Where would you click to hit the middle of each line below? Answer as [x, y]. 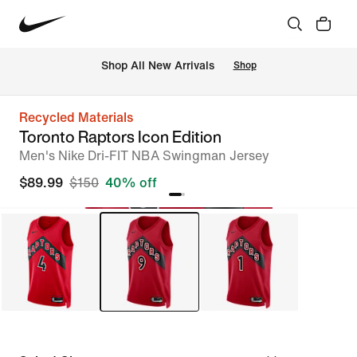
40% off [131, 183]
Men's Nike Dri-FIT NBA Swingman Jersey [144, 156]
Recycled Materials [76, 118]
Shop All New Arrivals [157, 66]
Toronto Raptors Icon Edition [120, 137]
